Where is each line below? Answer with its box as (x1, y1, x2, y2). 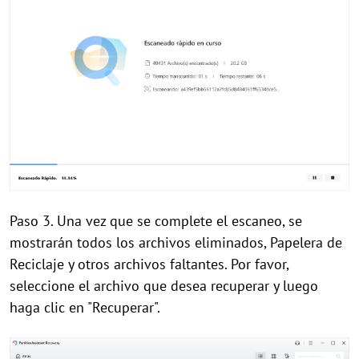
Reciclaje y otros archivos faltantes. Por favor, (10, 254, 288, 273)
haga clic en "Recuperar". (10, 297, 160, 317)
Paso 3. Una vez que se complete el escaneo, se (10, 211, 302, 230)
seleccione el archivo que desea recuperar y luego (10, 276, 318, 295)
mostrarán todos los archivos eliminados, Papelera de (10, 232, 342, 252)
